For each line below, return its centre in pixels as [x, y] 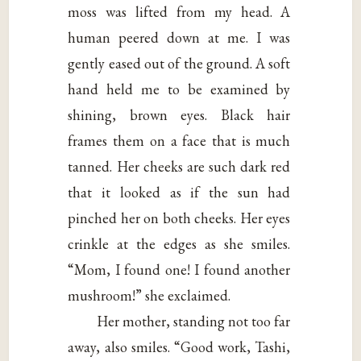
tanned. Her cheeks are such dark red [179, 167]
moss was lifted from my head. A [179, 12]
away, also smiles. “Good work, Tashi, [179, 347]
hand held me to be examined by [179, 89]
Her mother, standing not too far [194, 322]
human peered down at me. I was [179, 38]
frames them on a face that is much [179, 141]
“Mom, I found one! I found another [179, 270]
